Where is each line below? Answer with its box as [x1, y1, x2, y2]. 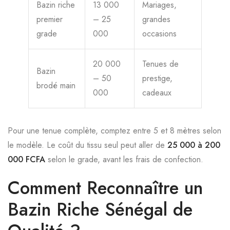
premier [36, 13, 63, 25]
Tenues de [142, 58, 179, 70]
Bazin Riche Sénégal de [8, 197, 193, 222]
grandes [142, 13, 170, 25]
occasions [142, 28, 177, 40]
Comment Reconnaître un [8, 175, 203, 201]
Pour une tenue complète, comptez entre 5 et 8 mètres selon [8, 125, 221, 137]
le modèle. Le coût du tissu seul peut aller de [8, 139, 167, 151]
